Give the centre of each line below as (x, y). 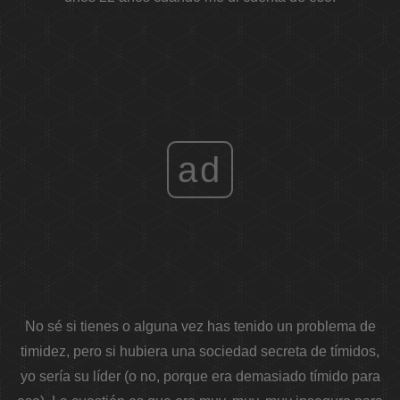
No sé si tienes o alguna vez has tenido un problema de (200, 327)
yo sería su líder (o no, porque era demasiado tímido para (200, 377)
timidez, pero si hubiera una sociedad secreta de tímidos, (200, 352)
